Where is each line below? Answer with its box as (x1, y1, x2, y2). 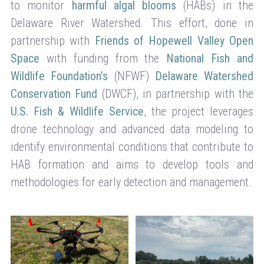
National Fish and (166, 51, 254, 65)
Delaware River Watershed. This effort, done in (11, 15, 253, 30)
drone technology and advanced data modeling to (11, 121, 253, 136)
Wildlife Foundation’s (11, 68, 108, 83)
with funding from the (39, 51, 167, 65)
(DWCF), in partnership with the (97, 86, 254, 101)
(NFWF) (108, 68, 155, 83)
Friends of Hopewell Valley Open (94, 33, 254, 48)
